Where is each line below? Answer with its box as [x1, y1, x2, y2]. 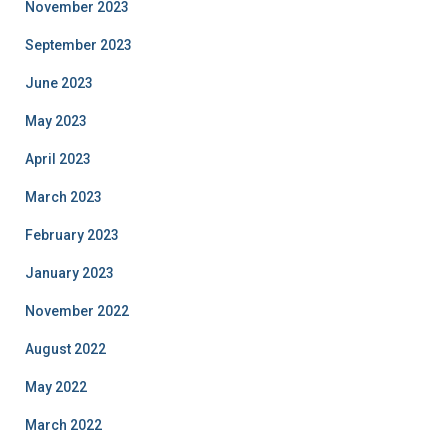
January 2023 [25, 265, 114, 281]
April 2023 [25, 151, 91, 167]
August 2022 [25, 341, 106, 357]
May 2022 [25, 379, 87, 395]
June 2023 [25, 75, 93, 91]
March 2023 [25, 189, 102, 205]
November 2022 [25, 303, 129, 319]
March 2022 [25, 417, 102, 433]
